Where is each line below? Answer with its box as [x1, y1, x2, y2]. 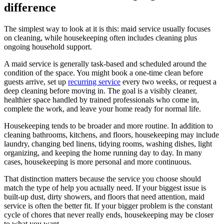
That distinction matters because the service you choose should [4, 174, 201, 183]
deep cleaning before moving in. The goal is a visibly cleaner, [4, 86, 197, 95]
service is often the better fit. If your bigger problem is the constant [4, 201, 212, 210]
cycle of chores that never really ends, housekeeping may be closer [4, 210, 213, 219]
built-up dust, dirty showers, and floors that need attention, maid [4, 192, 204, 201]
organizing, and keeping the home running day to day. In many [4, 148, 202, 157]
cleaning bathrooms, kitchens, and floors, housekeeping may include [4, 130, 219, 139]
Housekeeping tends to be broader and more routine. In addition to [4, 121, 213, 130]
